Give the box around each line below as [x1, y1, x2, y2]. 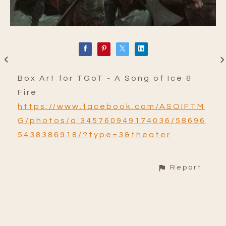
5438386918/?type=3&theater [18, 131, 171, 139]
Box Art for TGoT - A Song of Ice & [18, 74, 193, 83]
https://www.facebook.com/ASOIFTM [18, 102, 205, 111]
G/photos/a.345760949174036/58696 [18, 117, 206, 125]
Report [170, 163, 202, 172]
